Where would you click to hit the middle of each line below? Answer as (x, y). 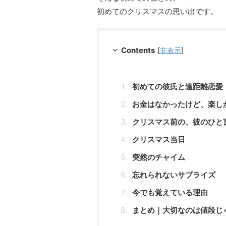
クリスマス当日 (159, 139)
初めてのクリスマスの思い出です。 (157, 11)
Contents (138, 50)
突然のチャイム (159, 157)
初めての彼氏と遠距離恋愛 (178, 86)
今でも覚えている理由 (170, 192)
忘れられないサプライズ (174, 175)
